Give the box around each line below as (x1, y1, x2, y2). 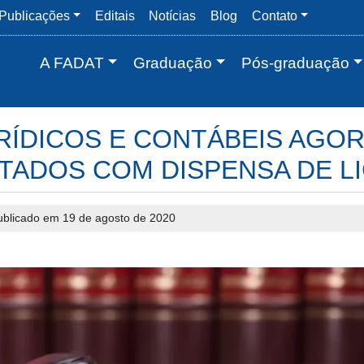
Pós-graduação (240, 54, 349, 71)
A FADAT (39, 54, 104, 71)
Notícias (149, 9, 197, 23)
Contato (251, 9, 297, 23)
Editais (94, 9, 135, 23)
